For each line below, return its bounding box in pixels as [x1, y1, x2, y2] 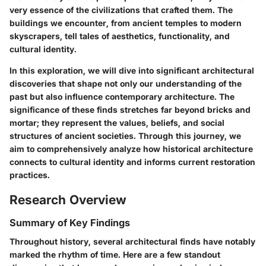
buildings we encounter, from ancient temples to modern [9, 17, 242, 28]
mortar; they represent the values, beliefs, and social [9, 117, 224, 128]
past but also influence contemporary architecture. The [9, 91, 235, 102]
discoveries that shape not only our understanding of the [9, 78, 242, 88]
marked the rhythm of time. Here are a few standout [9, 249, 220, 260]
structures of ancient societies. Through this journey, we [9, 130, 241, 141]
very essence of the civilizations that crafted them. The [9, 4, 233, 15]
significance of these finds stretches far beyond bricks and [9, 104, 251, 115]
